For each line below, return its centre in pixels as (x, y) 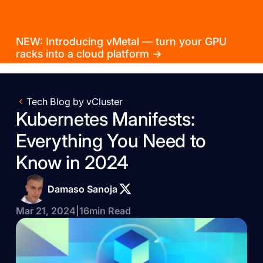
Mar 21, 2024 (45, 211)
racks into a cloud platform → (89, 53)
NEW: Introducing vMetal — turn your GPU (121, 41)
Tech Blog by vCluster (74, 102)
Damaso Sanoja (82, 189)
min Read (110, 211)
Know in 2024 (72, 163)
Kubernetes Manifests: (105, 119)
